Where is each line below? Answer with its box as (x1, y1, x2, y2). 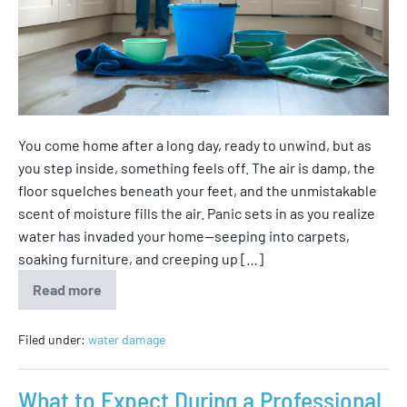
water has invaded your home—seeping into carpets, (18, 226, 350, 244)
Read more (33, 280, 102, 298)
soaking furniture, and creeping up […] (18, 249, 263, 267)
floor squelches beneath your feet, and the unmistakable (18, 181, 377, 199)
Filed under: (18, 331, 85, 347)
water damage (88, 331, 165, 347)
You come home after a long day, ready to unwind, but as (18, 135, 372, 154)
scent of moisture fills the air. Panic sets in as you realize (18, 203, 375, 222)
